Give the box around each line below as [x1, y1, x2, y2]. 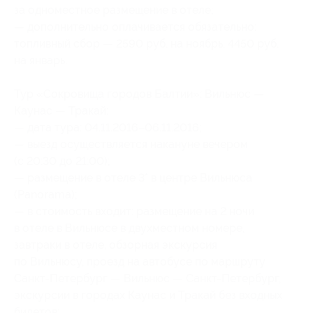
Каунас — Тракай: [14, 103, 108, 117]
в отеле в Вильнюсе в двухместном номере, [14, 221, 245, 235]
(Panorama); [14, 187, 78, 201]
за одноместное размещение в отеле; [14, 3, 214, 17]
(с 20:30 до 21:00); [14, 154, 110, 168]
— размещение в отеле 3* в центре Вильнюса [14, 170, 252, 184]
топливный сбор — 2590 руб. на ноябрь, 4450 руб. [14, 36, 279, 50]
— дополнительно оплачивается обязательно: [14, 20, 256, 34]
